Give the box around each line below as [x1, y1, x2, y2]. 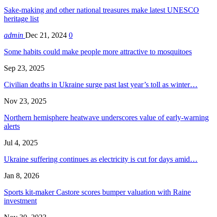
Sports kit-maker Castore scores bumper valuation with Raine [4, 188, 191, 197]
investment [4, 197, 37, 205]
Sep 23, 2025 [4, 64, 45, 73]
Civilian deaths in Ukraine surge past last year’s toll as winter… [4, 80, 198, 89]
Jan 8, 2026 [4, 171, 39, 180]
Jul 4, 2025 [4, 139, 38, 147]
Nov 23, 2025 [4, 97, 46, 106]
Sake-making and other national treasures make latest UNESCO [4, 6, 199, 15]
